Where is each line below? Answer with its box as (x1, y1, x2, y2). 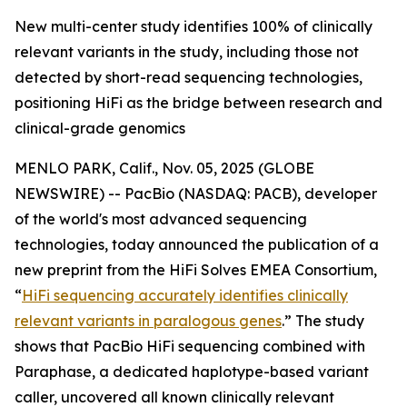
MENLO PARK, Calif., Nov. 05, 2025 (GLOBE (15, 159, 314, 177)
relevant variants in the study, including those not (15, 43, 359, 61)
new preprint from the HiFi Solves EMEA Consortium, (15, 261, 377, 279)
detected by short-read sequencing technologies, (15, 68, 362, 86)
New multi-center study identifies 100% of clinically (15, 17, 372, 35)
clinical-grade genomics (15, 119, 185, 137)
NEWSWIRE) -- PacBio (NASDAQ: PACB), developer (15, 184, 377, 203)
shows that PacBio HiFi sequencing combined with (15, 337, 365, 355)
